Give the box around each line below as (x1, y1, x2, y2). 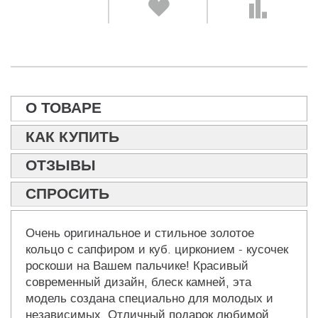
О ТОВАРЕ (26, 97, 102, 119)
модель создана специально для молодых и (26, 291, 273, 307)
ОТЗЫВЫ (26, 155, 96, 177)
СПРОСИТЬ (26, 183, 109, 205)
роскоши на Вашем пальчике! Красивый (26, 258, 248, 274)
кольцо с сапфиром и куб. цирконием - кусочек (26, 242, 288, 258)
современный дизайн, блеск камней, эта (26, 275, 251, 290)
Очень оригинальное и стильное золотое (26, 226, 254, 241)
